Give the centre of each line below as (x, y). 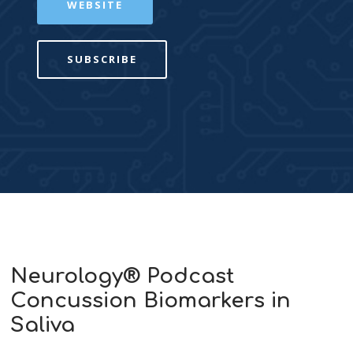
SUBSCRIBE (102, 59)
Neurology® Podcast (123, 276)
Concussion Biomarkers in (151, 300)
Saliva (43, 325)
